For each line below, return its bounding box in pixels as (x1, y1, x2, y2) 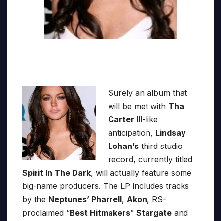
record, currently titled (108, 154, 192, 165)
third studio (139, 141, 183, 151)
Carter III (108, 114, 142, 125)
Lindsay (155, 128, 186, 138)
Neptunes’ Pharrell (48, 194, 122, 205)
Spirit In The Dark (22, 168, 91, 178)
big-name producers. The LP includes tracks (22, 181, 189, 191)
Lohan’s (108, 141, 139, 151)
